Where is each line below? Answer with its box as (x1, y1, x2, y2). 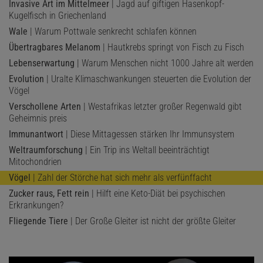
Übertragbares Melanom (9, 41, 100, 53)
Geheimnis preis (9, 112, 67, 124)
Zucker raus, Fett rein (9, 187, 89, 199)
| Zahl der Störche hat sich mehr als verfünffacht (31, 171, 212, 183)
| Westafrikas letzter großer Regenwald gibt (81, 100, 242, 112)
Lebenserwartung (9, 57, 75, 69)
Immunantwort (9, 128, 63, 140)
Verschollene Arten (9, 100, 81, 112)
